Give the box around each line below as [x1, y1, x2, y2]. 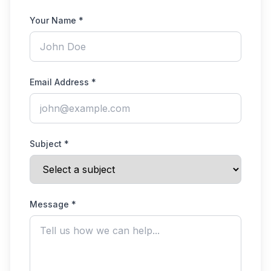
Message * [30, 199, 76, 209]
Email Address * [30, 77, 96, 87]
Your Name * [30, 15, 83, 25]
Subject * [30, 139, 69, 149]
